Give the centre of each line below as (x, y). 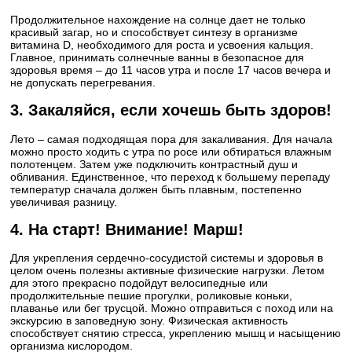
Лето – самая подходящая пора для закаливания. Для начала (171, 139)
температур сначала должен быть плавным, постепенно (156, 189)
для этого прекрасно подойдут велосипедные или (139, 283)
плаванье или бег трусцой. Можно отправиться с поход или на (172, 308)
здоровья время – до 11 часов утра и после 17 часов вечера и (170, 70)
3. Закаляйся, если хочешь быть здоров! (171, 110)
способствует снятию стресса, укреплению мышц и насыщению (176, 334)
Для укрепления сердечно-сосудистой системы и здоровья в (167, 258)
